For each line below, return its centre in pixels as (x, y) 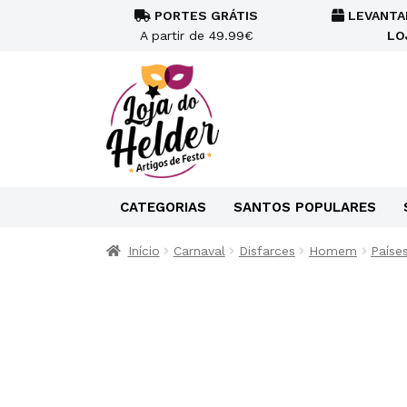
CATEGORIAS (163, 207)
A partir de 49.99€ (196, 35)
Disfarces (267, 251)
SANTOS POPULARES (305, 207)
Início (144, 251)
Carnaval (199, 251)
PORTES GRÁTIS (204, 15)
